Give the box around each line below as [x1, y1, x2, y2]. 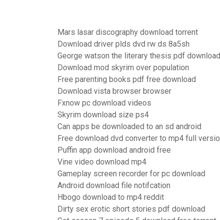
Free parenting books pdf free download [57, 75, 196, 84]
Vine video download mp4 [57, 157, 146, 166]
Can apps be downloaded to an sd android [57, 122, 201, 131]
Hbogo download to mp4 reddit [57, 192, 164, 202]
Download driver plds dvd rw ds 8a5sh [57, 39, 190, 49]
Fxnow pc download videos [57, 98, 151, 108]
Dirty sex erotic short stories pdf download [57, 204, 205, 214]
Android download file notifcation [57, 181, 170, 190]
